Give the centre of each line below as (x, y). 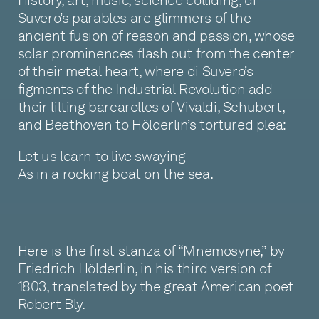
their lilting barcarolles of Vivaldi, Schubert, (151, 106)
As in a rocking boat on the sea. (115, 174)
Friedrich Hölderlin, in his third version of (144, 269)
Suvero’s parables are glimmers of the (134, 17)
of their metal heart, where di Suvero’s (135, 71)
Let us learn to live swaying (101, 156)
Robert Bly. (51, 304)
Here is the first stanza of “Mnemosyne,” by (151, 251)
